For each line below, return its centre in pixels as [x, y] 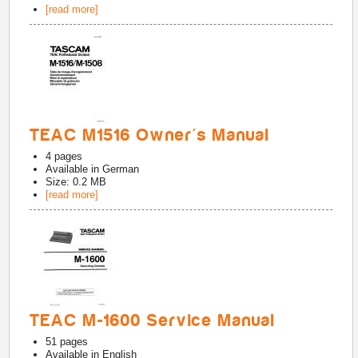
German [121, 169]
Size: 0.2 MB [76, 182]
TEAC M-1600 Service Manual [153, 320]
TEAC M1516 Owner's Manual [150, 135]
